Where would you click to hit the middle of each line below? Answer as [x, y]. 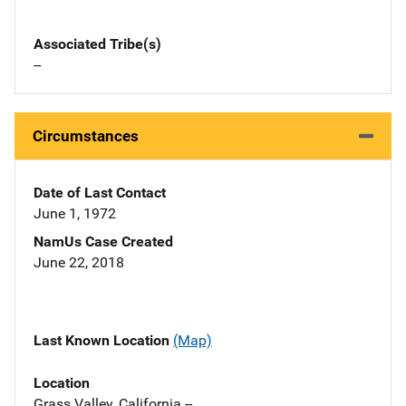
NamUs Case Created [103, 242]
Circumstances [86, 136]
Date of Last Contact [100, 193]
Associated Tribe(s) [97, 44]
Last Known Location [103, 341]
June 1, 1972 [75, 214]
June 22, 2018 [79, 263]
